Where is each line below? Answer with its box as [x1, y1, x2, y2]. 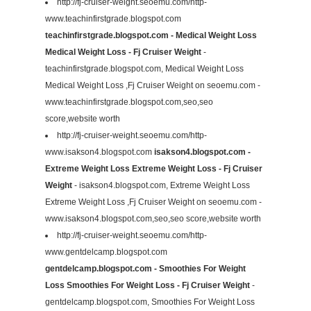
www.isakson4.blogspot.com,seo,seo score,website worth [45, 214, 261, 224]
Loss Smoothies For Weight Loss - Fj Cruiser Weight [45, 280, 250, 291]
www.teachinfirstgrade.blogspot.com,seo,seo [45, 97, 213, 108]
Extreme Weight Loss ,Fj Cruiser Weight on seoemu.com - [45, 197, 262, 208]
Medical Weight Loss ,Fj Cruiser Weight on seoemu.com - [45, 81, 260, 91]
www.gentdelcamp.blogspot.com [45, 247, 167, 258]
